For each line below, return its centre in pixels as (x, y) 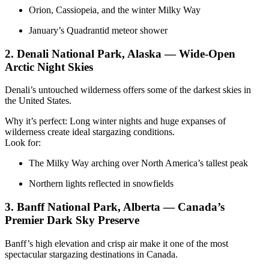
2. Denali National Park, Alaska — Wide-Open (120, 53)
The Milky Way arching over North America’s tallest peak (138, 163)
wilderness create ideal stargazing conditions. (90, 132)
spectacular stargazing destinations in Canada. (91, 254)
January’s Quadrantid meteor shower (98, 30)
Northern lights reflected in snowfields (101, 184)
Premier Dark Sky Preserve (72, 220)
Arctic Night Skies (49, 67)
